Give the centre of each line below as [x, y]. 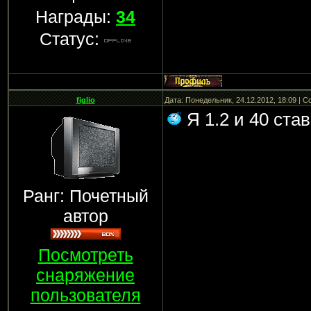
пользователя [85, 295]
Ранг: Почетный [85, 196]
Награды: [76, 17]
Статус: [72, 39]
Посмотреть [85, 255]
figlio [85, 100]
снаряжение [85, 275]
